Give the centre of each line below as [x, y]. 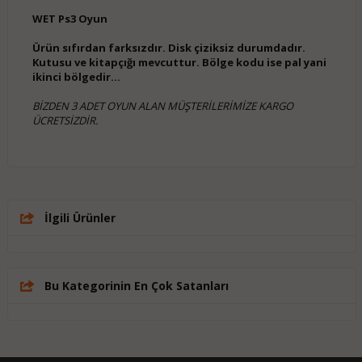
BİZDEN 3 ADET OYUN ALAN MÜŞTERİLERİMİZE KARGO [162, 106]
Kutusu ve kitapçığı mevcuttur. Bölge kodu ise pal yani [179, 63]
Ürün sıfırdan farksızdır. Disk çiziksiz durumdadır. [168, 48]
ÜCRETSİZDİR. [66, 121]
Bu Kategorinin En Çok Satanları [136, 286]
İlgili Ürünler [80, 218]
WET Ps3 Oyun [69, 19]
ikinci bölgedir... [76, 77]
